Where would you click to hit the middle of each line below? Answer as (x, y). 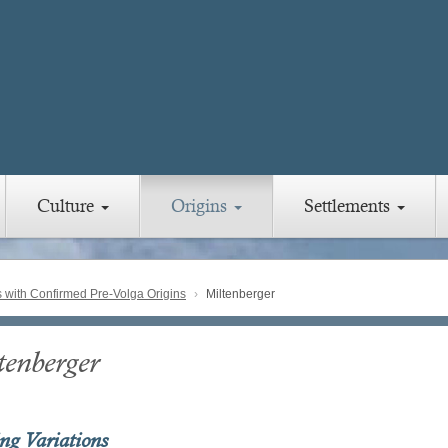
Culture (68, 206)
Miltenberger (239, 294)
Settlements (349, 206)
